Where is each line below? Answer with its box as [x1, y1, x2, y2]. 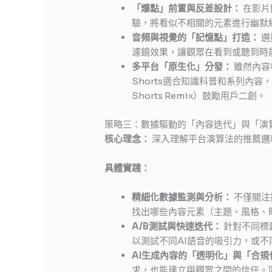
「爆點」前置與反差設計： [132, 2, 242, 15]
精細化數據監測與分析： [132, 191, 233, 203]
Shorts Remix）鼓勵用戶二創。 [132, 90, 267, 102]
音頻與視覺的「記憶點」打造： [132, 32, 260, 44]
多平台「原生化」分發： [132, 61, 233, 73]
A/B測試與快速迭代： [132, 220, 222, 232]
